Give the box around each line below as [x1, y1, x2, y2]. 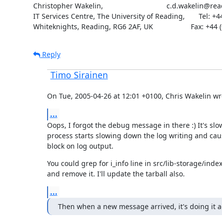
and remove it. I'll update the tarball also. [47, 168, 185, 178]
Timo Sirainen [50, 68, 108, 81]
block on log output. [47, 141, 113, 151]
